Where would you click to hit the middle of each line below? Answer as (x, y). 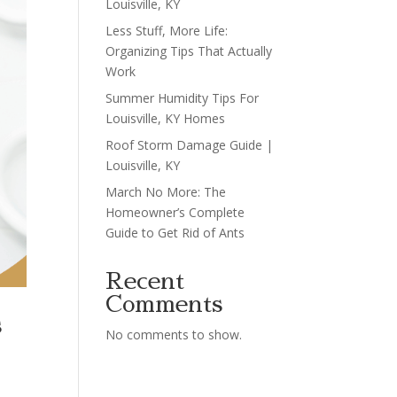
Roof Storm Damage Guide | (190, 145)
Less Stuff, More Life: (167, 31)
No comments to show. (174, 335)
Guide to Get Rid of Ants (175, 233)
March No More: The (166, 192)
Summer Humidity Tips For (183, 98)
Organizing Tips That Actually (189, 51)
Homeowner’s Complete (175, 213)
